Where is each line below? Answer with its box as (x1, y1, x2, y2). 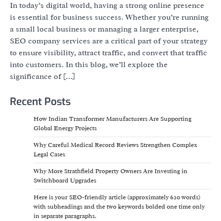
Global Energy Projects (34, 124, 97, 133)
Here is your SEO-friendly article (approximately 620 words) (34, 193, 200, 202)
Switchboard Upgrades (34, 177, 96, 185)
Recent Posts (10, 95, 71, 109)
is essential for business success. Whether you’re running (10, 12, 209, 23)
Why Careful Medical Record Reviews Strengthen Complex (34, 141, 197, 149)
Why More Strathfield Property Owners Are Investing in (34, 167, 187, 176)
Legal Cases (34, 150, 65, 159)
